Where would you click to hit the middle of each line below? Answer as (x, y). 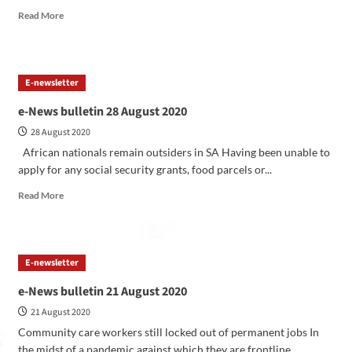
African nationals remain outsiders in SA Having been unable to (174, 152)
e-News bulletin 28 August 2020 (102, 111)
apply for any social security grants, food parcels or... (145, 169)
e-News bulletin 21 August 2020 (102, 291)
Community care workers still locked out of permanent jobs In (168, 332)
